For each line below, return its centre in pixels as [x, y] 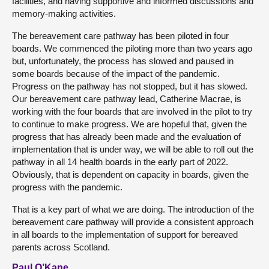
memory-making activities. [64, 14]
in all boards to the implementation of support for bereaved [125, 235]
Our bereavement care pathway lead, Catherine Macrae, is [127, 99]
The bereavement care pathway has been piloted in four [120, 36]
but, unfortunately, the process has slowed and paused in [123, 61]
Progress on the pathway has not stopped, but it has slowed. [130, 86]
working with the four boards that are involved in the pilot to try [132, 112]
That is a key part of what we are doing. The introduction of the [133, 210]
